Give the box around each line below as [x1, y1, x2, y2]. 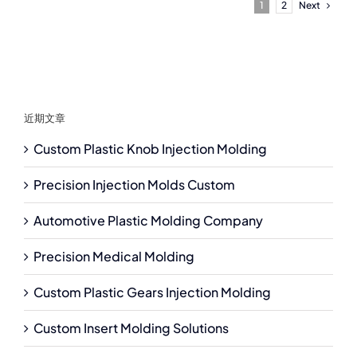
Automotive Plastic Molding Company [33, 212, 263, 229]
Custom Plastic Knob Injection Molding [33, 140, 267, 158]
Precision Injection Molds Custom [33, 176, 235, 194]
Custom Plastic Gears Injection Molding [33, 284, 271, 301]
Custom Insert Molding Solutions [33, 320, 229, 337]
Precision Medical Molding [33, 248, 194, 265]
